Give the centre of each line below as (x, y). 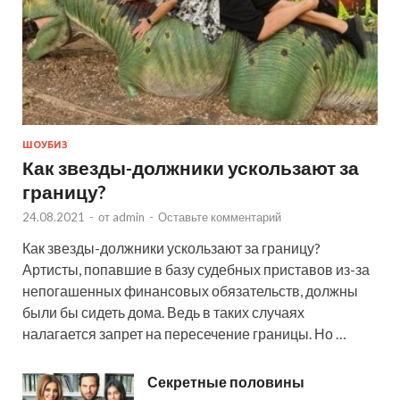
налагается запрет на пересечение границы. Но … (184, 333)
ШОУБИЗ (45, 144)
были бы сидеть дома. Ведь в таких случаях (163, 312)
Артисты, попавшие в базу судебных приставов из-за (196, 269)
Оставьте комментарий (220, 217)
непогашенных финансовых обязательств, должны (190, 290)
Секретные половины (226, 381)
